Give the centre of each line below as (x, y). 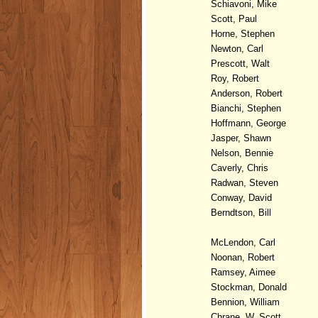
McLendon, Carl (243, 242)
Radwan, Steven (246, 182)
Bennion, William (245, 302)
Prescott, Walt (240, 63)
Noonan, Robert (244, 257)
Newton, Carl (237, 48)
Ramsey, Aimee (245, 272)
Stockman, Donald (249, 287)
